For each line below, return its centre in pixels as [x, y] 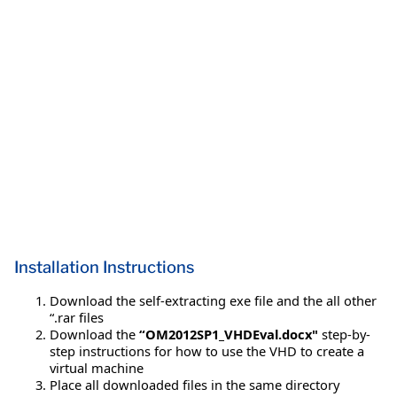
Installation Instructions [104, 268]
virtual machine [97, 368]
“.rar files [77, 318]
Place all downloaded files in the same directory [195, 385]
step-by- [344, 335]
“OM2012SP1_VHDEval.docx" [229, 335]
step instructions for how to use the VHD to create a [207, 351]
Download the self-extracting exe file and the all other [213, 301]
